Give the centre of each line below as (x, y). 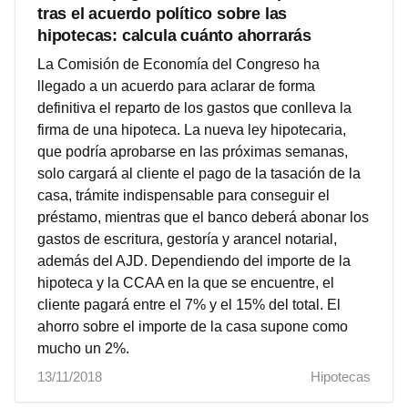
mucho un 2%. (83, 348)
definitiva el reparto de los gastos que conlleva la (194, 107)
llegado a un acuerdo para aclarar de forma (176, 86)
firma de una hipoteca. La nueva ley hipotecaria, (192, 129)
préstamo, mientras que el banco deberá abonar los (203, 217)
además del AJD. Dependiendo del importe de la (194, 260)
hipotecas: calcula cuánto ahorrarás (174, 35)
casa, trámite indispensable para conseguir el (184, 195)
